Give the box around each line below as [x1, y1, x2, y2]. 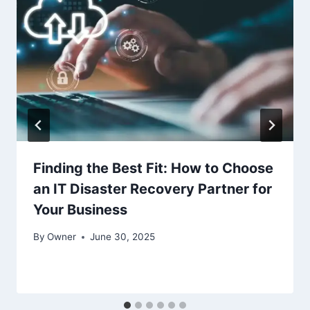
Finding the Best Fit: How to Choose [33, 160, 273, 177]
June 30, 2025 [90, 231, 156, 243]
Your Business [33, 201, 127, 219]
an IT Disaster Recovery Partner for [33, 181, 272, 198]
